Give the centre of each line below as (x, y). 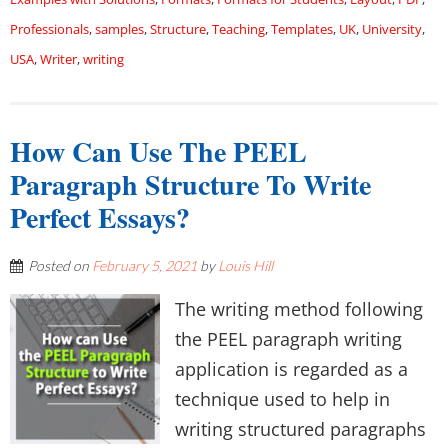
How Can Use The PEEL (158, 151)
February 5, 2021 (144, 265)
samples (119, 29)
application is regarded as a (291, 369)
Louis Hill (245, 265)
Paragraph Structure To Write (190, 184)
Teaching (238, 29)
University (392, 29)
